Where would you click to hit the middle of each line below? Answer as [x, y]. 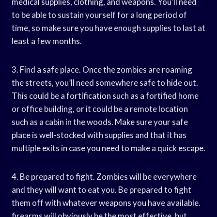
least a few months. [47, 41]
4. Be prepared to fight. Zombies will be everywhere [104, 176]
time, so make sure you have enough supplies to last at [108, 28]
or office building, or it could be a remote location [100, 108]
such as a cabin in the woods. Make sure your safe [100, 122]
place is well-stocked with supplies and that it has [99, 135]
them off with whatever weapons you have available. [106, 202]
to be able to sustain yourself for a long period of [99, 15]
